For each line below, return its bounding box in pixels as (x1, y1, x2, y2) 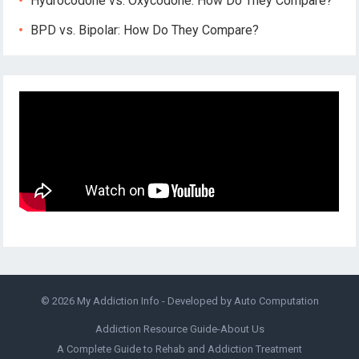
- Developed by (159, 295, 234, 308)
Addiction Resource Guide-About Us (95, 323, 264, 336)
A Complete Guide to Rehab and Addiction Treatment (57, 343, 302, 356)
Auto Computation (233, 295, 319, 308)
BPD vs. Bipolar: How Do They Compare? (30, 22, 260, 38)
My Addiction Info (76, 295, 159, 308)
